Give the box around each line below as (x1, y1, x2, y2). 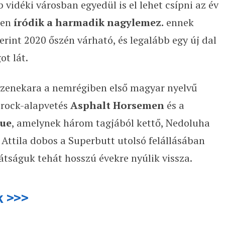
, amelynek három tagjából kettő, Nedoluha (11, 116, 210, 130)
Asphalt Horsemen (70, 98, 164, 112)
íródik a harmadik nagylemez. (13, 16, 164, 29)
